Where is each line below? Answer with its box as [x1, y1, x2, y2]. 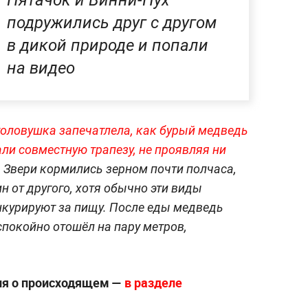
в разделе [124, 274, 182, 291]
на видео [7, 58, 75, 78]
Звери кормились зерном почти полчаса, [3, 162, 236, 176]
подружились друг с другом [7, 13, 217, 32]
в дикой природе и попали [7, 36, 208, 55]
